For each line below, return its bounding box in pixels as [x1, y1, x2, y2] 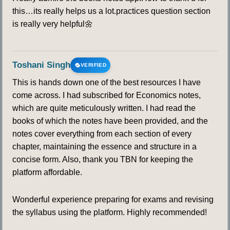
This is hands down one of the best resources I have [12, 78, 201, 87]
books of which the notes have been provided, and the [12, 117, 208, 126]
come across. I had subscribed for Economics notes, [12, 91, 201, 100]
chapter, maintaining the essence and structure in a [12, 142, 197, 151]
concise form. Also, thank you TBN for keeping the [12, 155, 193, 164]
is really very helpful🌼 [12, 20, 93, 29]
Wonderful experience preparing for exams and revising [12, 195, 214, 204]
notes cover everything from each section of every [12, 129, 191, 139]
